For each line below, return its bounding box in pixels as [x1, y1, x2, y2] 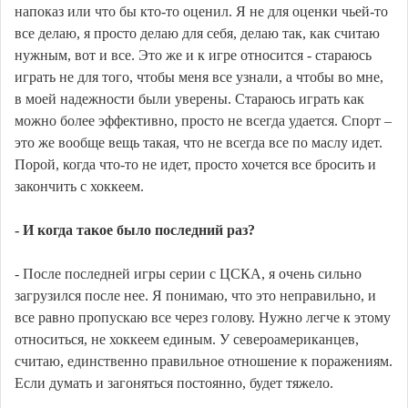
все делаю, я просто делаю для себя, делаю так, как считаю [15, 25, 380, 42]
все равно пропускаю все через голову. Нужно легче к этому [15, 310, 391, 326]
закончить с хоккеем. [15, 178, 144, 195]
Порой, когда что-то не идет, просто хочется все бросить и [15, 157, 376, 173]
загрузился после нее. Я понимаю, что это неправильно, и [15, 288, 376, 304]
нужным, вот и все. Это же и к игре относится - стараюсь [15, 47, 372, 64]
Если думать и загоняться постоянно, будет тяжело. [15, 375, 333, 392]
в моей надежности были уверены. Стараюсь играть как [15, 91, 364, 107]
